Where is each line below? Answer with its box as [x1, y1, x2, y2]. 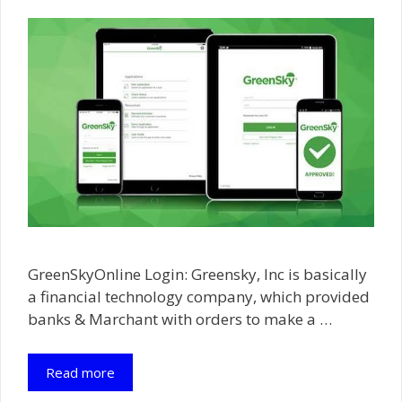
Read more [46, 363, 115, 381]
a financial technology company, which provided [28, 286, 370, 308]
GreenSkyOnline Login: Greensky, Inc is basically [28, 264, 367, 285]
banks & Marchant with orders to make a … [28, 309, 332, 330]
